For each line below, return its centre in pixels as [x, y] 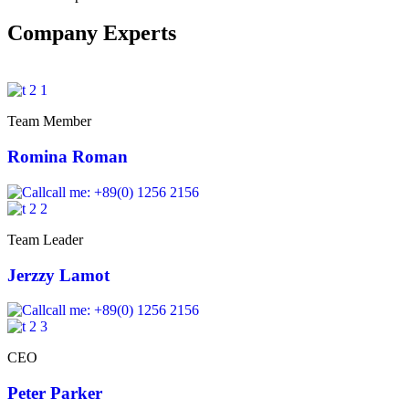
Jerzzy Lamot [58, 275]
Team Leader [45, 239]
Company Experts [92, 33]
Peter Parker [55, 393]
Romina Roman [68, 157]
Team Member [49, 121]
